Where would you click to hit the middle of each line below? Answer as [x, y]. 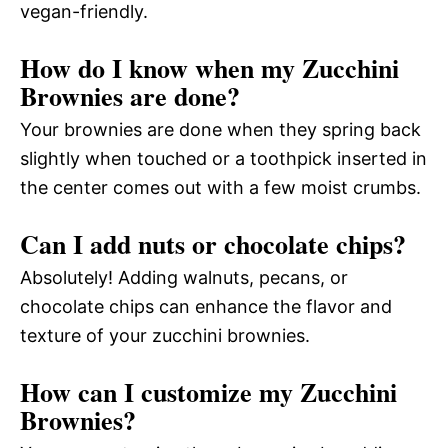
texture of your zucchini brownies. [165, 335]
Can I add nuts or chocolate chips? [213, 243]
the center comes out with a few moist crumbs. [220, 187]
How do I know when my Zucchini [209, 67]
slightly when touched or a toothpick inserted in [223, 158]
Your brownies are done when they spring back [220, 129]
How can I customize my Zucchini [208, 391]
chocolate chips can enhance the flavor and [206, 306]
